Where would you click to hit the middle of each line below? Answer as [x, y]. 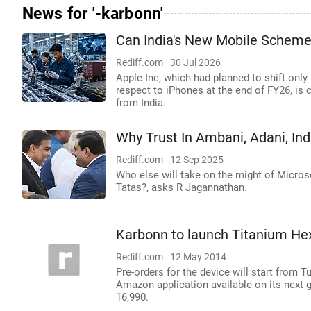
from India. [141, 103]
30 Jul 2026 [195, 62]
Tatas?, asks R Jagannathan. [182, 187]
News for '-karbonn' [93, 13]
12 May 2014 [198, 257]
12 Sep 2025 [197, 160]
